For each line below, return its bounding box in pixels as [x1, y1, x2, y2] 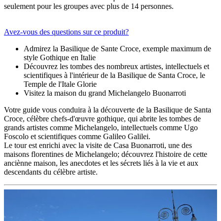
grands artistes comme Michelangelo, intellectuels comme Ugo [4, 123, 198, 132]
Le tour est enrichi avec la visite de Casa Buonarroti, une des [4, 141, 192, 150]
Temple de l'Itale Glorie [24, 80, 97, 89]
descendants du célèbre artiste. [4, 168, 98, 177]
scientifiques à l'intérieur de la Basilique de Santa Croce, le [24, 71, 205, 80]
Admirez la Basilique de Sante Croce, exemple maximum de [24, 44, 211, 53]
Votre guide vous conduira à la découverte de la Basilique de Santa [4, 106, 211, 114]
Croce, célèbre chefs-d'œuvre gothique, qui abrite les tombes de [4, 114, 201, 123]
